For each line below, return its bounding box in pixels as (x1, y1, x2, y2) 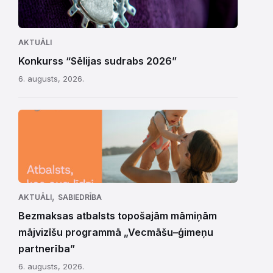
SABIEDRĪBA (58, 193, 102, 202)
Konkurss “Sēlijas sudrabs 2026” (18, 55, 177, 68)
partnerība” (18, 243, 75, 255)
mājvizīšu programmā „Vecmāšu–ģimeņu (18, 226, 213, 239)
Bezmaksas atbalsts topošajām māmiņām (18, 210, 217, 222)
